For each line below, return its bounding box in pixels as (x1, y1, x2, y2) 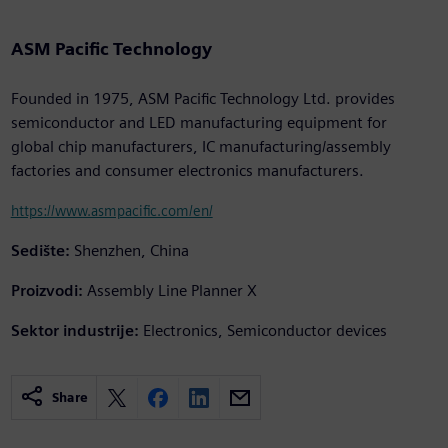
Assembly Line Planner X (86, 281, 257, 301)
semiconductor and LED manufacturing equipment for (10, 113, 387, 133)
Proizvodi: (10, 281, 83, 301)
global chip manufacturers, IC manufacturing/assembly (10, 137, 391, 157)
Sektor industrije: (10, 321, 139, 341)
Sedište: (10, 241, 70, 261)
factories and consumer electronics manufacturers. (10, 161, 364, 181)
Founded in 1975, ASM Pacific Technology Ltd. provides (10, 89, 395, 109)
